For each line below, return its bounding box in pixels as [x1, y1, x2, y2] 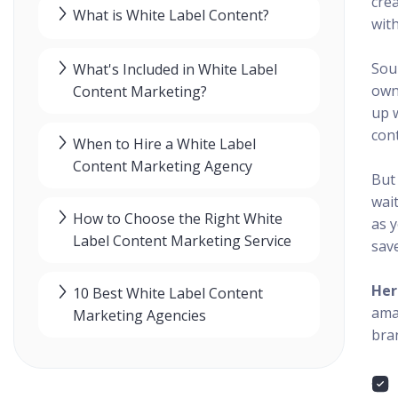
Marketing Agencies [73, 306, 206, 326]
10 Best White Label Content [73, 283, 263, 304]
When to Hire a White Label [73, 134, 256, 155]
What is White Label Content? [73, 5, 269, 26]
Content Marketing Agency [73, 156, 252, 177]
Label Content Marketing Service [73, 231, 291, 251]
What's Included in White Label [73, 60, 277, 80]
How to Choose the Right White [73, 209, 283, 229]
